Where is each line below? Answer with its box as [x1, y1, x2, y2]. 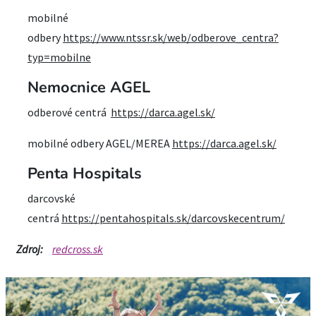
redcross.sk [52, 242, 103, 256]
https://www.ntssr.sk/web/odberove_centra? [63, 30, 279, 44]
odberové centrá [28, 105, 111, 119]
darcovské [28, 191, 75, 205]
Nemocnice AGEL [28, 77, 150, 98]
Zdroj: [16, 242, 43, 256]
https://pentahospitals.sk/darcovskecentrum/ [61, 211, 285, 225]
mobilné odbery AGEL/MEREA [28, 136, 172, 150]
